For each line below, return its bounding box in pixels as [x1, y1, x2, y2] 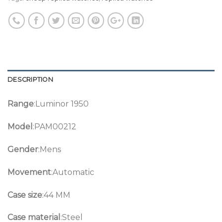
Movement [7, 167, 51, 177]
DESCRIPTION [7, 76, 53, 84]
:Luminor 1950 [34, 99, 89, 109]
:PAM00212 [33, 122, 76, 132]
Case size [7, 190, 42, 200]
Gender [7, 144, 38, 154]
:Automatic [51, 167, 94, 177]
